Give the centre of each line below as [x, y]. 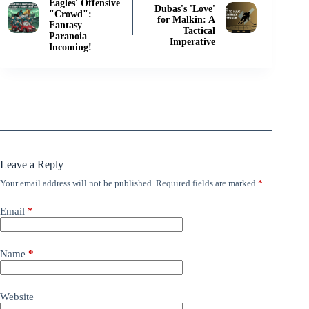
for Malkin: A [187, 19]
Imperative [193, 41]
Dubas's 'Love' [185, 8]
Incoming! [70, 47]
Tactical [199, 30]
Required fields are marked [207, 183]
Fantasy [66, 25]
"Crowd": [70, 14]
